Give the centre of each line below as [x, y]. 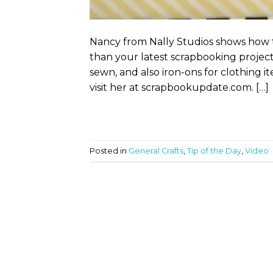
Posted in [109, 151]
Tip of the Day [214, 151]
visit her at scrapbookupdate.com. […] [179, 88]
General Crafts [156, 151]
